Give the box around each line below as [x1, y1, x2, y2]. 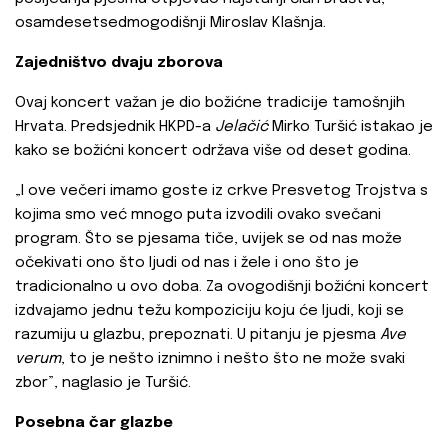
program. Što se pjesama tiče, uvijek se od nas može [15, 231, 402, 248]
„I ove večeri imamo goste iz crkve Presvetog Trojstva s [15, 183, 428, 200]
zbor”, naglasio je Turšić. [15, 375, 191, 392]
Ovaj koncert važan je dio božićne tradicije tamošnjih [15, 95, 405, 112]
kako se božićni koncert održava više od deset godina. [15, 143, 411, 160]
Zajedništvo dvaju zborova [15, 55, 223, 72]
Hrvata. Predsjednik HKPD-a [15, 119, 215, 136]
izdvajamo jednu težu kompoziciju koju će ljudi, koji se [15, 303, 404, 320]
